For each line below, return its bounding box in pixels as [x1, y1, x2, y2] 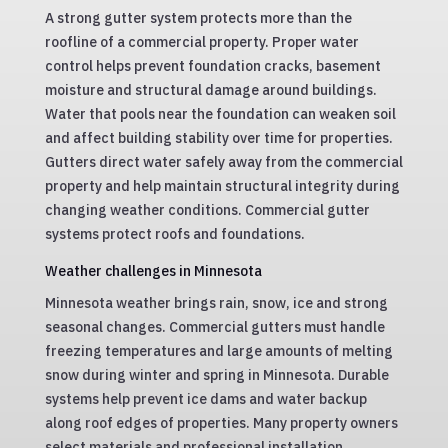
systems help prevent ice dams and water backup [44, 390, 367, 408]
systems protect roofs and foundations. [44, 225, 305, 243]
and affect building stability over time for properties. [44, 129, 393, 147]
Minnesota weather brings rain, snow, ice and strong [44, 294, 388, 312]
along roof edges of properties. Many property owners [44, 414, 398, 432]
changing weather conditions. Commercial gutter [44, 201, 370, 219]
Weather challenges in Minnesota [44, 261, 262, 280]
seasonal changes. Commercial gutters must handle [44, 318, 385, 336]
